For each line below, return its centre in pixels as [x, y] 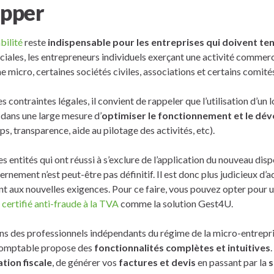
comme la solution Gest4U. [176, 203]
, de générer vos [85, 262]
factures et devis [157, 262]
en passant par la [232, 262]
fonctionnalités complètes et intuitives [182, 247]
